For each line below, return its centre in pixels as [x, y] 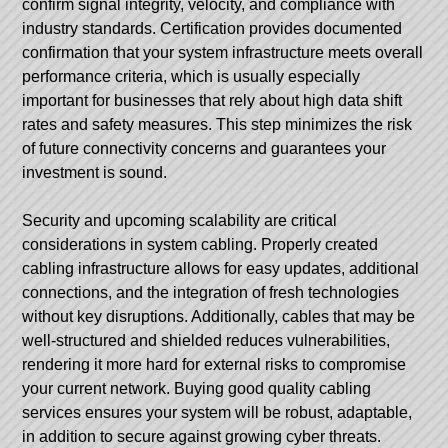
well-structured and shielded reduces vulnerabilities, [206, 340]
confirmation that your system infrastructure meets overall [223, 52]
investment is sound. [95, 172]
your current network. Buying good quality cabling [197, 388]
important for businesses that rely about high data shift [212, 100]
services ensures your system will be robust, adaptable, [217, 412]
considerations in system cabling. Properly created [200, 244]
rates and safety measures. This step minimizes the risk [217, 124]
